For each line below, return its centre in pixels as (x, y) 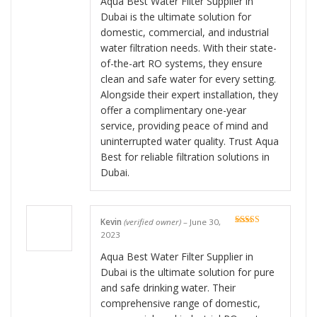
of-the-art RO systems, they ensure (181, 63)
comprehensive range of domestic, (180, 304)
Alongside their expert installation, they (189, 94)
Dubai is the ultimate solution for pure (188, 272)
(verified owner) (152, 221)
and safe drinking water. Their (168, 288)
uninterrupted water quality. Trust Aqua (190, 141)
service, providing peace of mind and (184, 125)
